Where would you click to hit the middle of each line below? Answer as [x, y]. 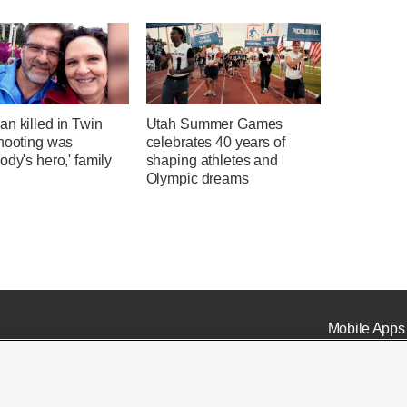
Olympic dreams [197, 179]
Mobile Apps [366, 328]
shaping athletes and [212, 161]
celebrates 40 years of [215, 143]
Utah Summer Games [214, 124]
